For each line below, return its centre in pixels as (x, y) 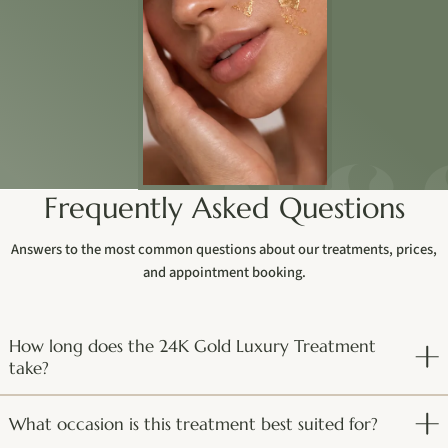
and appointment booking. (224, 272)
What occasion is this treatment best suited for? (194, 423)
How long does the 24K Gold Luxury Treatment (193, 345)
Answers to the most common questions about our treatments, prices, (224, 249)
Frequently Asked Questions (224, 207)
